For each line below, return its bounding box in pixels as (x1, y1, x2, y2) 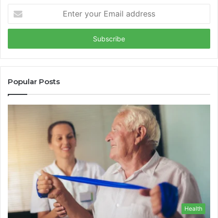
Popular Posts (8, 77, 60, 86)
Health (184, 204, 202, 212)
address (7, 35, 32, 43)
